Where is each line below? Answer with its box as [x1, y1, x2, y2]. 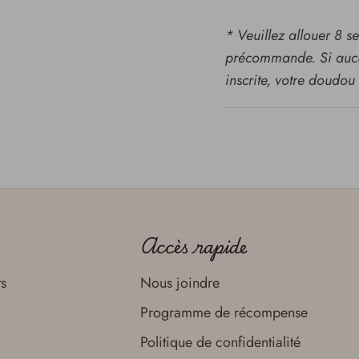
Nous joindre [139, 272, 220, 294]
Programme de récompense [139, 302, 308, 324]
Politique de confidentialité [139, 332, 301, 353]
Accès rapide [139, 231, 247, 262]
